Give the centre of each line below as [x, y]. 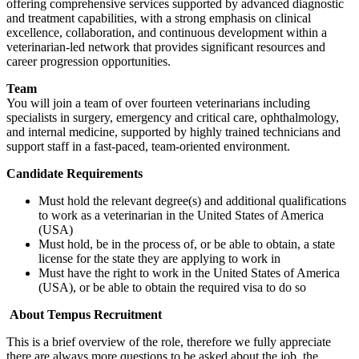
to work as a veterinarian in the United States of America [181, 215]
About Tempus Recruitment [84, 314]
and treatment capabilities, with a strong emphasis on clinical [159, 18]
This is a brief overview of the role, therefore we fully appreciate [169, 341]
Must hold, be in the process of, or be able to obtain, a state [187, 244]
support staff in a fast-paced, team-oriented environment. [148, 146]
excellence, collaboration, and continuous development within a [167, 32]
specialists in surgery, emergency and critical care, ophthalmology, [173, 117]
